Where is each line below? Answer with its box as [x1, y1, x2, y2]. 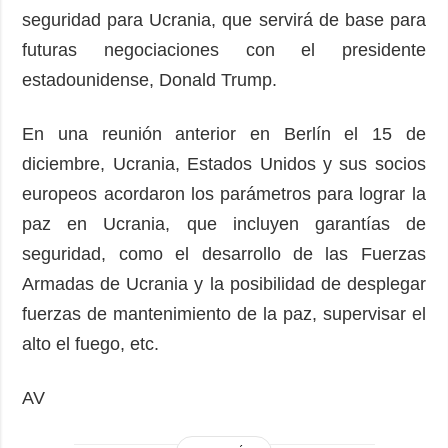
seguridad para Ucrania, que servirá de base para [22, 9, 426, 30]
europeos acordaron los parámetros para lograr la [22, 183, 426, 204]
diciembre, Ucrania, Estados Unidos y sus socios [22, 153, 426, 174]
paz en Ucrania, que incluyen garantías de [22, 213, 426, 234]
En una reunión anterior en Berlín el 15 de [22, 123, 426, 144]
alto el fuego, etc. [22, 333, 165, 354]
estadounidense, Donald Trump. [22, 69, 288, 90]
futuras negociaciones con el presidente [22, 39, 426, 60]
